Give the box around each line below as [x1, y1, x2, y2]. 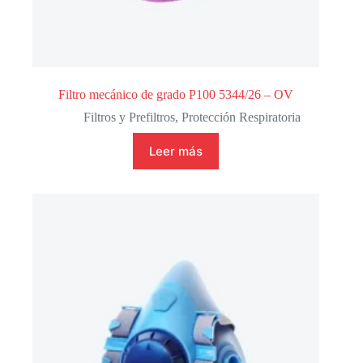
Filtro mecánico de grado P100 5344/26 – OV [58, 88, 294, 102]
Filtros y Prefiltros [83, 110, 176, 125]
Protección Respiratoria [181, 110, 301, 125]
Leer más [149, 143, 203, 160]
